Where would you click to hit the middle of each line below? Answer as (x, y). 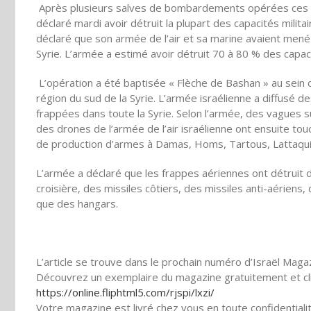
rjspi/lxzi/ (192, 292)
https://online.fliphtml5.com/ (103, 292)
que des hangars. (77, 203)
